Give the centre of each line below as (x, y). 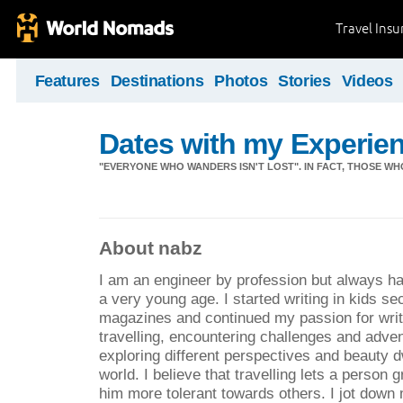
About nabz (151, 247)
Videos (367, 81)
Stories (304, 81)
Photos (241, 81)
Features (67, 81)
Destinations (157, 81)
